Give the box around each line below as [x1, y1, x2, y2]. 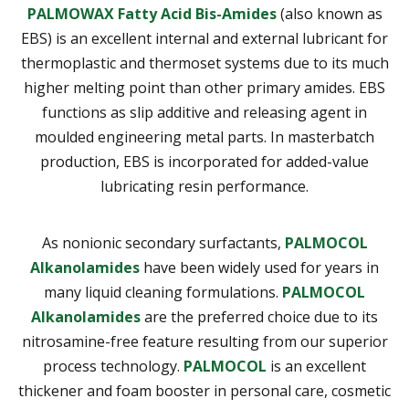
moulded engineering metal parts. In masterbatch [35, 127, 374, 148]
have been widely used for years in [140, 257, 379, 278]
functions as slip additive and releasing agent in [42, 102, 367, 123]
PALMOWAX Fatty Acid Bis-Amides [26, 4, 277, 25]
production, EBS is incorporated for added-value [40, 152, 369, 173]
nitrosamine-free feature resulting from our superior [21, 331, 388, 352]
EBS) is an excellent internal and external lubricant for [21, 28, 388, 49]
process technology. [43, 356, 184, 377]
